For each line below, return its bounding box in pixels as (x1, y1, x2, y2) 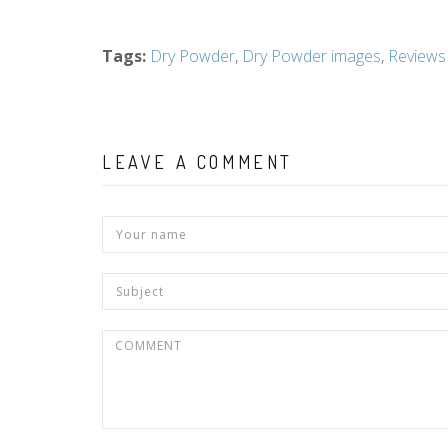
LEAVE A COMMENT (102, 150, 293, 173)
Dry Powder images (242, 44, 381, 67)
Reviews (388, 44, 446, 67)
